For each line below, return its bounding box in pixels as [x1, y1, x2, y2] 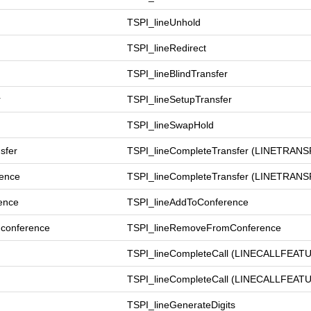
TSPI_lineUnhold [127, 17, 201, 28]
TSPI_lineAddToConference [127, 196, 249, 208]
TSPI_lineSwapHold [127, 119, 214, 131]
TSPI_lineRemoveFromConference [127, 222, 281, 233]
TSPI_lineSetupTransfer [127, 94, 232, 105]
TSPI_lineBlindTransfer [127, 68, 228, 79]
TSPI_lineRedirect [127, 42, 206, 53]
